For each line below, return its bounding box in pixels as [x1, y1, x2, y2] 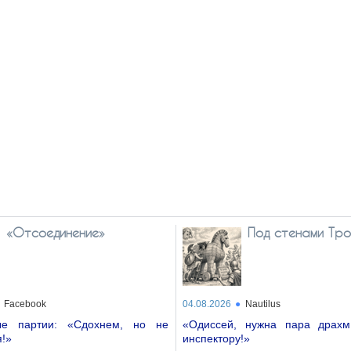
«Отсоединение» [6, 225, 105, 240]
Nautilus [245, 299, 280, 309]
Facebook [4, 299, 46, 309]
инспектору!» [183, 332, 250, 345]
